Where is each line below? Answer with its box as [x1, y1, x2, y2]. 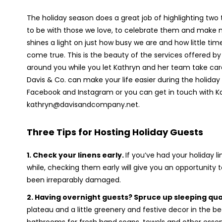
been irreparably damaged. [26, 175, 121, 185]
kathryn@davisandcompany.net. [26, 100, 140, 110]
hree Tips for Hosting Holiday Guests [32, 126, 203, 138]
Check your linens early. [32, 150, 125, 160]
